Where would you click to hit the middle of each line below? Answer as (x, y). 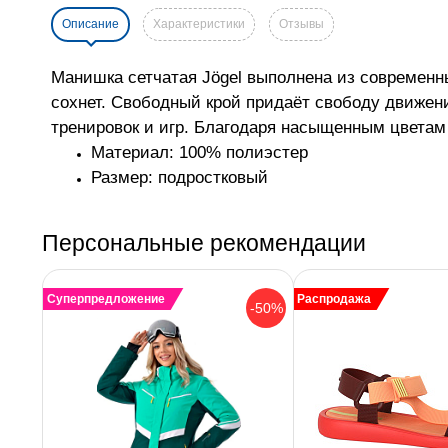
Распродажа (334, 299)
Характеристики (199, 24)
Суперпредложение (105, 299)
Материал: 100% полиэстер (199, 152)
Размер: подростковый (179, 177)
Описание (90, 24)
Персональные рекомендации (204, 243)
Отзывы (301, 24)
